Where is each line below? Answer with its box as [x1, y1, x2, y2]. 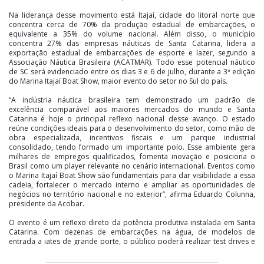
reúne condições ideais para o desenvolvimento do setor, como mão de [9, 123, 255, 133]
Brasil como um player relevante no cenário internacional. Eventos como [9, 160, 255, 171]
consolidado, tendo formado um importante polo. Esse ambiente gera [9, 141, 255, 152]
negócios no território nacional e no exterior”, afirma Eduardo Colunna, [9, 189, 255, 199]
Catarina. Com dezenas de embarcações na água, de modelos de [9, 226, 255, 237]
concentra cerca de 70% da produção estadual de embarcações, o [9, 19, 255, 29]
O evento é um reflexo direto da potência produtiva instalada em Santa [9, 217, 255, 227]
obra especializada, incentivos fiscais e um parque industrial [9, 132, 255, 143]
